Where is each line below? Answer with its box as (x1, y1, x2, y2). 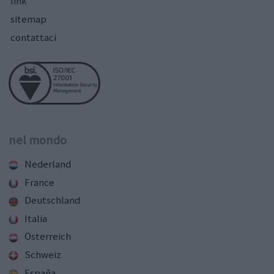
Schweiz (24, 248, 61, 262)
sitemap (10, 12, 46, 26)
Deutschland (24, 193, 80, 207)
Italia (24, 211, 47, 225)
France (24, 175, 54, 189)
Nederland (24, 157, 71, 171)
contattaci (10, 31, 56, 45)
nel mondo (9, 132, 67, 149)
